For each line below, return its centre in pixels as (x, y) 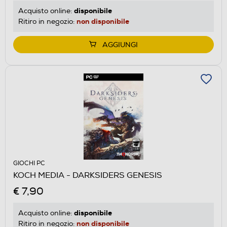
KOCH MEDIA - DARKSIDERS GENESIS (88, 175)
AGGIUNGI (120, 45)
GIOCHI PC (29, 163)
